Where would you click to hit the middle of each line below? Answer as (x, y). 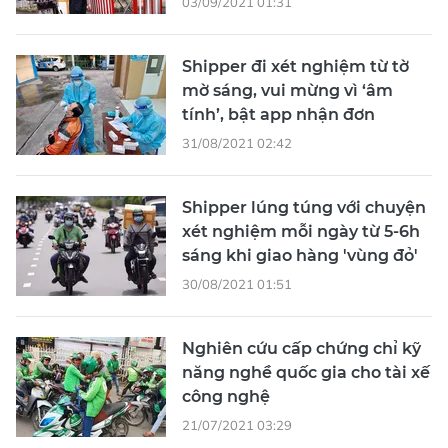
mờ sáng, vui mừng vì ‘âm (287, 90)
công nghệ (226, 396)
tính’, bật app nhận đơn (278, 114)
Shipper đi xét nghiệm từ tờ (295, 66)
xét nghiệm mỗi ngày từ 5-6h (301, 231)
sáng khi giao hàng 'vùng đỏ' (300, 255)
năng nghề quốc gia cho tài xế (306, 372)
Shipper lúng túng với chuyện (304, 207)
